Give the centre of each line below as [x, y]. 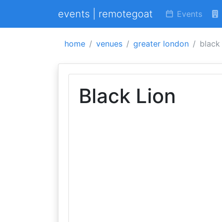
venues [109, 44]
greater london [161, 44]
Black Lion [127, 96]
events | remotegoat [105, 14]
